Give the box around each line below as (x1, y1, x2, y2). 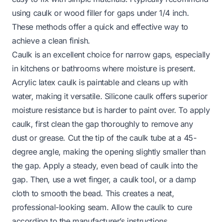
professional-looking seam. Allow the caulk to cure (12, 202, 193, 212)
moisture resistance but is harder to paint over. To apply (12, 105, 210, 115)
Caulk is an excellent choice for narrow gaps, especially (12, 49, 210, 59)
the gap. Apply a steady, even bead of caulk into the (12, 160, 198, 170)
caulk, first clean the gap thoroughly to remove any (12, 118, 193, 129)
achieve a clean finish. (12, 35, 90, 46)
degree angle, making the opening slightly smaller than (12, 146, 206, 157)
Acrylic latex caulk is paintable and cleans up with (12, 77, 188, 87)
